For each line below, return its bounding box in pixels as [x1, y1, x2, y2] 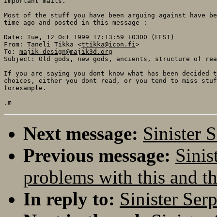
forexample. [4, 84, 46, 92]
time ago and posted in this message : [4, 18, 147, 26]
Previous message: [23, 144, 170, 166]
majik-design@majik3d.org [19, 47, 112, 55]
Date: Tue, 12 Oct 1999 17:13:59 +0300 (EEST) [4, 33, 174, 41]
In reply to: [23, 188, 115, 209]
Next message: [23, 123, 138, 144]
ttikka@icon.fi [81, 40, 136, 48]
